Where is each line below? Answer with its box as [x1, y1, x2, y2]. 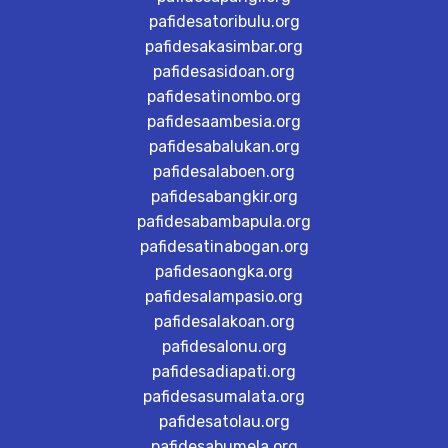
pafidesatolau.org [158, 412, 290, 431]
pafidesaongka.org [155, 262, 293, 281]
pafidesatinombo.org [147, 87, 301, 106]
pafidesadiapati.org [152, 362, 296, 381]
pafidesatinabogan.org [139, 237, 309, 256]
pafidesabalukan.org [148, 137, 300, 156]
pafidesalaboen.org [153, 162, 295, 181]
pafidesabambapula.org [137, 212, 311, 231]
